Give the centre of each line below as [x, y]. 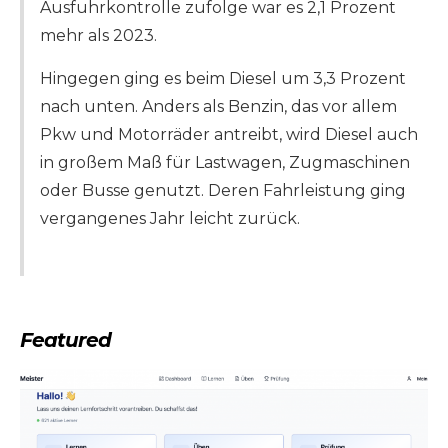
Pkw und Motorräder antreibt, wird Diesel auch [229, 135]
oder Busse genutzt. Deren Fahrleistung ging [223, 191]
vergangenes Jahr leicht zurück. [170, 219]
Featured [65, 340]
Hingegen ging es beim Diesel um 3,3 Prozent [223, 79]
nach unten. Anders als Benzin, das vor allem [218, 107]
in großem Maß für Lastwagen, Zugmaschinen [225, 163]
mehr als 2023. [98, 36]
